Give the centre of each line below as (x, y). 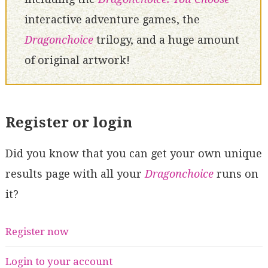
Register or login (68, 122)
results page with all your (75, 173)
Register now (37, 232)
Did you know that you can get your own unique (133, 153)
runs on (236, 173)
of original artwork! (77, 60)
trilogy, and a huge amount (166, 40)
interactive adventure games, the (112, 20)
